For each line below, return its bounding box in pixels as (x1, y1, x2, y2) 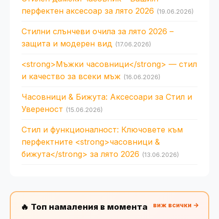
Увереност (22, 104, 63, 114)
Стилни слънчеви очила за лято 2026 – (22, 26, 174, 36)
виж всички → (153, 201, 199, 209)
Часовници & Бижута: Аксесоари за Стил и (22, 91, 192, 102)
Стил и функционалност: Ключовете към (22, 124, 183, 134)
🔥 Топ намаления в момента (20, 202, 148, 212)
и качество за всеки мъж (22, 71, 121, 81)
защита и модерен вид (22, 38, 112, 48)
